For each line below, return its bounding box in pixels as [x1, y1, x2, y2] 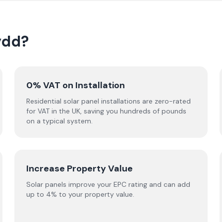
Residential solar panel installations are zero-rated [26, 97, 191, 106]
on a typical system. [26, 116, 93, 125]
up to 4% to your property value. [26, 190, 135, 199]
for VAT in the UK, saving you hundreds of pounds [26, 107, 187, 115]
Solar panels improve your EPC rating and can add [26, 180, 191, 189]
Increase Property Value [26, 163, 133, 174]
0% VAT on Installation [26, 79, 125, 91]
